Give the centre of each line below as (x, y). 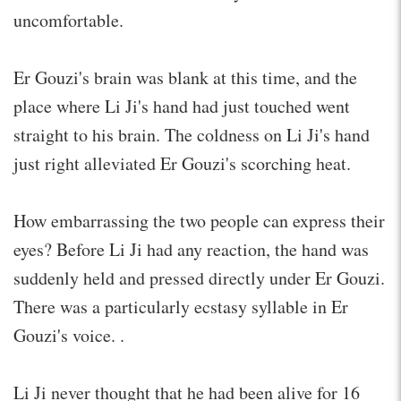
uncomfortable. (68, 20)
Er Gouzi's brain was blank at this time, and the (185, 77)
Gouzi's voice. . (69, 335)
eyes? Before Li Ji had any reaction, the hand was (191, 249)
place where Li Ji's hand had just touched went (182, 106)
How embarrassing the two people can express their (199, 220)
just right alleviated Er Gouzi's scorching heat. (182, 163)
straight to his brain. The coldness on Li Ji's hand (192, 134)
